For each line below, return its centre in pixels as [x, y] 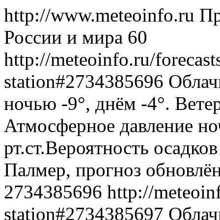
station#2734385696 [86, 81]
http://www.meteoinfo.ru [102, 15]
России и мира [63, 37]
